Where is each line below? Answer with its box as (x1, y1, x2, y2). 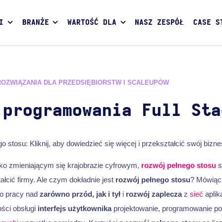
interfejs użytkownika (37, 204, 111, 213)
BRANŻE (22, 19, 49, 27)
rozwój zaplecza (125, 189, 182, 198)
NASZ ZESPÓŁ (135, 19, 184, 27)
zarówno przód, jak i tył (39, 189, 120, 198)
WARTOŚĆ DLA (67, 19, 116, 27)
